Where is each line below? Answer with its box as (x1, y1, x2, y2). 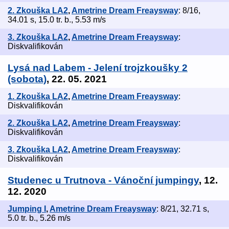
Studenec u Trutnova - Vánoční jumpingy (8, 175, 199, 186)
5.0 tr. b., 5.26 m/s (8, 214, 71, 223)
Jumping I (8, 204, 46, 214)
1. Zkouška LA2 (8, 92, 68, 101)
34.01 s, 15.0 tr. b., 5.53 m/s (8, 15, 106, 25)
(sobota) (8, 74, 47, 85)
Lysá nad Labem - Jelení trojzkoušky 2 (8, 62, 188, 74)
